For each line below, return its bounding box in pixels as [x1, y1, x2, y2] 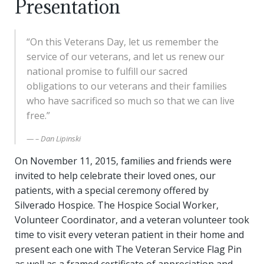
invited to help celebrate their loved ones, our [15, 169, 216, 182]
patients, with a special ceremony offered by [15, 184, 209, 197]
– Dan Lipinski [35, 133, 81, 144]
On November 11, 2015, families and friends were [15, 154, 232, 167]
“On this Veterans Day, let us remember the [27, 35, 219, 48]
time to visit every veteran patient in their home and [15, 228, 244, 241]
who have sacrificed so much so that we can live [27, 94, 235, 107]
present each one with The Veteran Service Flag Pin [15, 243, 242, 256]
